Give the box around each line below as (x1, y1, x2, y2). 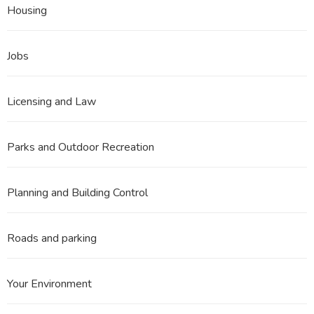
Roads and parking (7, 231, 97, 247)
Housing (7, 3, 47, 19)
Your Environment (7, 276, 92, 292)
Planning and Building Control (7, 185, 148, 201)
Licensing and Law (7, 94, 96, 110)
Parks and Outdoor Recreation (7, 139, 154, 156)
